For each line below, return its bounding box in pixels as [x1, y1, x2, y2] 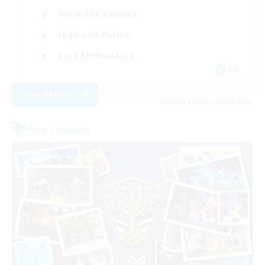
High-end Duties [59, 29, 130, 41]
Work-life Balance [59, 8, 138, 20]
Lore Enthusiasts [59, 50, 134, 62]
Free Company [28, 124, 91, 136]
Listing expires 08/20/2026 [161, 97, 253, 106]
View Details [22, 89, 72, 99]
